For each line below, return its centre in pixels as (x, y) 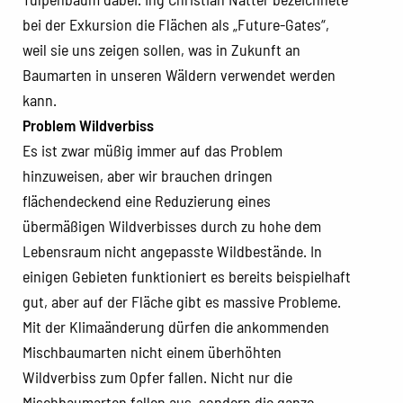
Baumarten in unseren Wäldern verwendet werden (179, 74)
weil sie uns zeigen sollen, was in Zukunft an (161, 49)
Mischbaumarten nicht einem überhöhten (152, 351)
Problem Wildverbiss (88, 125)
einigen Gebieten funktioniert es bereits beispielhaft (187, 276)
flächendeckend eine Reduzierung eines (147, 200)
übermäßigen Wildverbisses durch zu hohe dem (172, 225)
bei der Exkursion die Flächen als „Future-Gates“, (176, 24)
